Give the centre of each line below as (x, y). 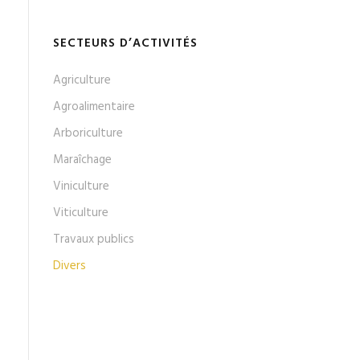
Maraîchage (82, 160)
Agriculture (82, 80)
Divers (70, 266)
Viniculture (81, 186)
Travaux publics (94, 239)
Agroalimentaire (94, 106)
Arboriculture (88, 133)
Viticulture (81, 213)
